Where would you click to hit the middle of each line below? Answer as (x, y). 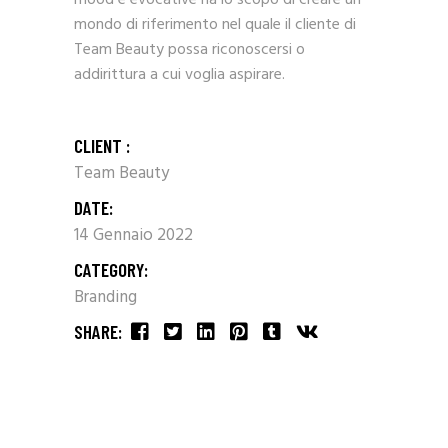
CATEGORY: (111, 269)
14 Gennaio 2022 (133, 235)
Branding (105, 297)
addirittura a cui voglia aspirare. (179, 74)
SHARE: (98, 331)
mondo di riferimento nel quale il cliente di (215, 24)
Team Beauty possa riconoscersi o (189, 49)
